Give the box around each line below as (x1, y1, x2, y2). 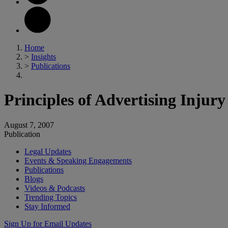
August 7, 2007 (4, 120, 54, 129)
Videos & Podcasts (24, 183, 85, 192)
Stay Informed (24, 202, 70, 211)
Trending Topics (24, 192, 77, 202)
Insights (31, 52, 56, 61)
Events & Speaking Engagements (24, 156, 132, 165)
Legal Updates (24, 147, 71, 156)
